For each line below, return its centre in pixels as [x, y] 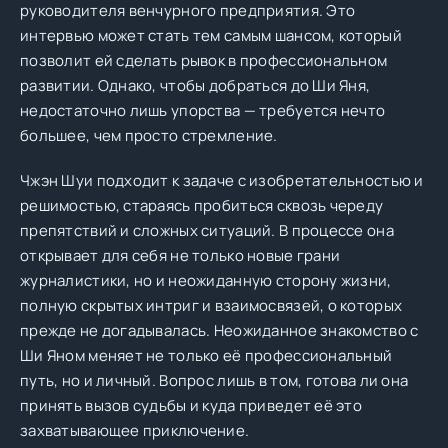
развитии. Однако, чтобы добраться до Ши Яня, [195, 85]
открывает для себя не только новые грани [180, 255]
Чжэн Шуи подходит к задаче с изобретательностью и [222, 180]
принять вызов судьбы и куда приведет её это [191, 405]
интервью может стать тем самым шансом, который [211, 35]
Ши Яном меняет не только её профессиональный [206, 355]
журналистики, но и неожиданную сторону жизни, [206, 280]
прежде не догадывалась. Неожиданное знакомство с [219, 330]
